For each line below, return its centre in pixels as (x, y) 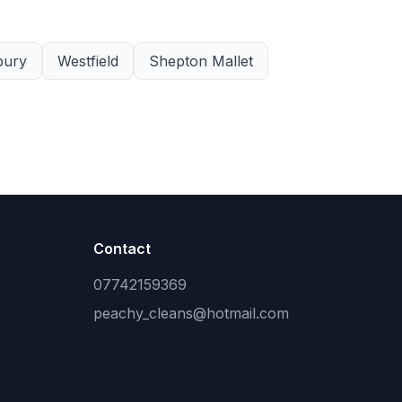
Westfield (88, 61)
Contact (122, 249)
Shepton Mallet (201, 61)
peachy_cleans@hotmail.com (191, 313)
